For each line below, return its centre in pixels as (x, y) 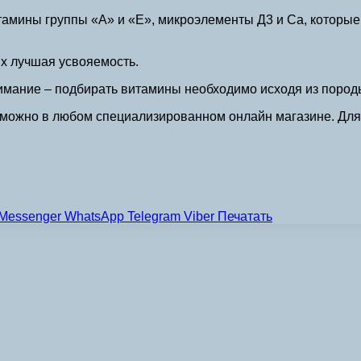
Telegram (154, 216)
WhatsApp (94, 216)
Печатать (245, 216)
